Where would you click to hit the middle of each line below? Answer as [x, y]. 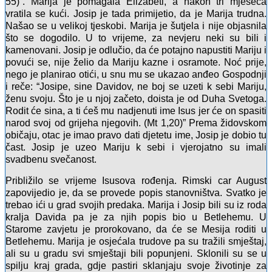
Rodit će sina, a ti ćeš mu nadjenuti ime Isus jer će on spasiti [136, 111]
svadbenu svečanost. [51, 160]
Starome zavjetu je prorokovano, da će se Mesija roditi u [136, 229]
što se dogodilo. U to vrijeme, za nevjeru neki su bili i [136, 38]
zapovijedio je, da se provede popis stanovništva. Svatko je [136, 193]
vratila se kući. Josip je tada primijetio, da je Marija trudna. [136, 14]
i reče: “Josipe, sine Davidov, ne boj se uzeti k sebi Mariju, [136, 87]
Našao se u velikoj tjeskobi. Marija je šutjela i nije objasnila [136, 26]
